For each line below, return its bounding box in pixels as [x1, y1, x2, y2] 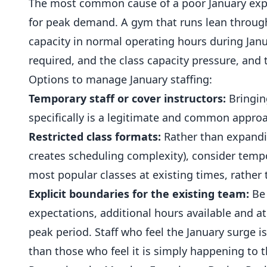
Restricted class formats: [29, 129, 161, 144]
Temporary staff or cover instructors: [29, 91, 226, 105]
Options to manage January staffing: [29, 72, 212, 86]
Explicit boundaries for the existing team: [29, 187, 249, 201]
